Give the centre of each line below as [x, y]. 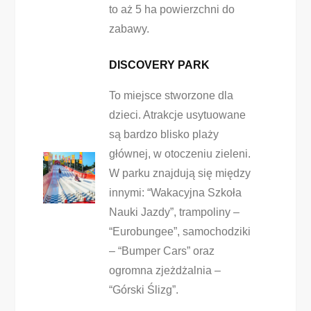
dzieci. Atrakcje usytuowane [177, 115]
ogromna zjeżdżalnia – [165, 270]
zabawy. [129, 29]
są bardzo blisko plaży [163, 134]
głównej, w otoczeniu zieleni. [179, 154]
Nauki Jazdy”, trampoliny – [174, 212]
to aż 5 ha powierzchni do [171, 9]
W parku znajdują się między [179, 173]
